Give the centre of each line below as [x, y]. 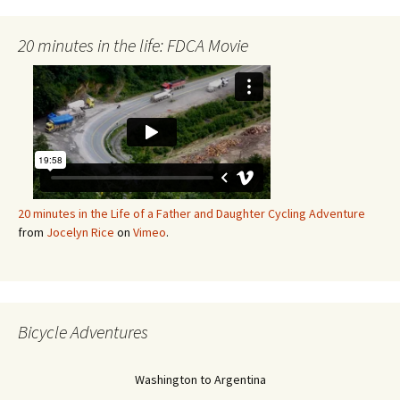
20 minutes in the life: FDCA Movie [133, 45]
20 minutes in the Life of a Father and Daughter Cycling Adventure [192, 213]
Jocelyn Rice [80, 232]
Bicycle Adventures [83, 331]
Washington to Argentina [200, 379]
